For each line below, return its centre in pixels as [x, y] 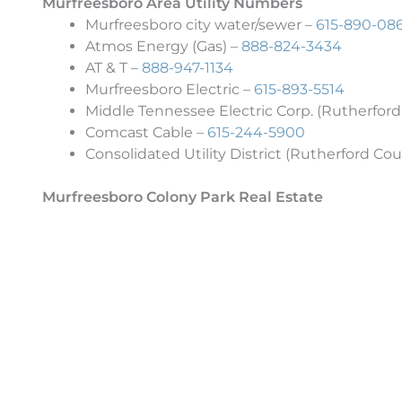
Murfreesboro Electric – [170, 89]
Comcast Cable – [146, 132]
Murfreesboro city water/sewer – [201, 24]
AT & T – [114, 67]
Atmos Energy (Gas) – [163, 46]
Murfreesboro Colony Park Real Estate [183, 197]
